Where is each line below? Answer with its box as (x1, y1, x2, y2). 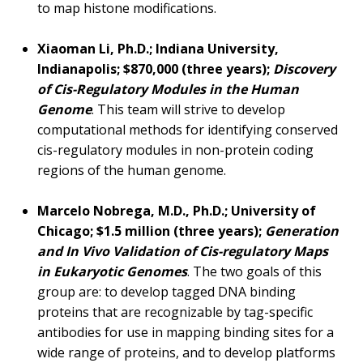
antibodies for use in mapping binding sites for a (37, 323, 334, 342)
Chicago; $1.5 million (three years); (37, 222, 265, 241)
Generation (265, 222, 339, 241)
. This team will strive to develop (92, 100, 285, 119)
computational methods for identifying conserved (37, 121, 338, 139)
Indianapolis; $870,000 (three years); (37, 60, 273, 79)
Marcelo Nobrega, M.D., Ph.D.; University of (37, 202, 316, 220)
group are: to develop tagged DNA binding (37, 283, 296, 301)
